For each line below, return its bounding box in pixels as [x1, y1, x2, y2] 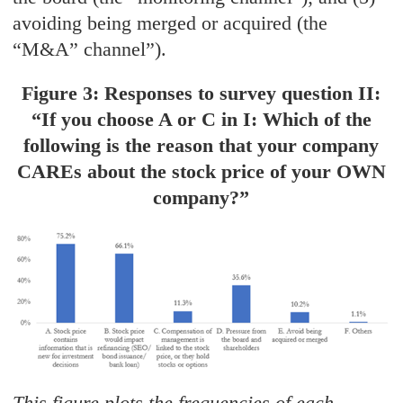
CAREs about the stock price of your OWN [16, 159, 386, 183]
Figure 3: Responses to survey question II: [22, 81, 381, 104]
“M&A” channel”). [13, 37, 167, 60]
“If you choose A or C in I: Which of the [31, 107, 372, 130]
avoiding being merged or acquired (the [13, 11, 328, 34]
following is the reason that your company [23, 133, 380, 157]
